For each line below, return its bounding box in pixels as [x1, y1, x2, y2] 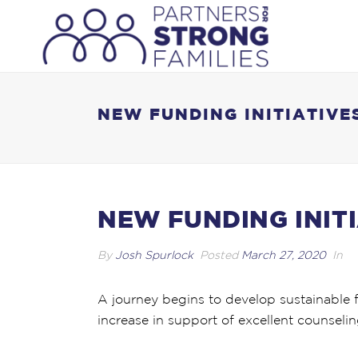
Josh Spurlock [115, 249, 193, 261]
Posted [197, 249, 241, 261]
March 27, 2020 [241, 249, 326, 261]
